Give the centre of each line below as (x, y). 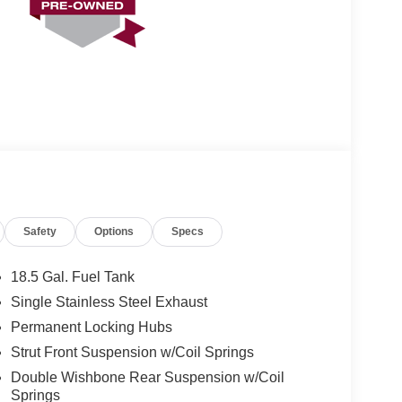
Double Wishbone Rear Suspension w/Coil (147, 377)
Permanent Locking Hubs (91, 327)
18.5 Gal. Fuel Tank (72, 276)
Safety (40, 231)
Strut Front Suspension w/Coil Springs (132, 352)
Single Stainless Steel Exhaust (109, 301)
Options (114, 231)
